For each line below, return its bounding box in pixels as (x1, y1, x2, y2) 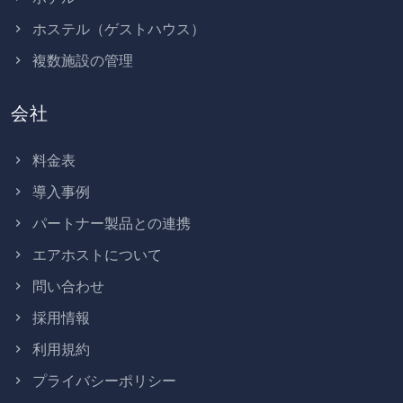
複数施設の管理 (32, 50, 133, 71)
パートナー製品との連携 (32, 213, 191, 234)
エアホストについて (32, 245, 162, 265)
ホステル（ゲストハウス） (32, 19, 205, 40)
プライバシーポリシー (32, 371, 176, 391)
